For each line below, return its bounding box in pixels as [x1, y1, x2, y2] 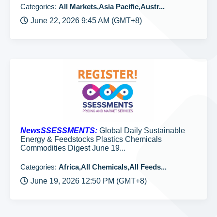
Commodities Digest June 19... [20, 144, 125, 152]
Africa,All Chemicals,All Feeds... [59, 163, 167, 171]
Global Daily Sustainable [97, 126, 185, 135]
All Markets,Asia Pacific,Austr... [59, 2, 165, 11]
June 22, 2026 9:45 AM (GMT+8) [31, 16, 142, 25]
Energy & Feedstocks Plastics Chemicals [20, 135, 162, 143]
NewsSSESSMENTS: [20, 126, 97, 135]
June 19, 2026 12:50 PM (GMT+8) [31, 177, 147, 185]
